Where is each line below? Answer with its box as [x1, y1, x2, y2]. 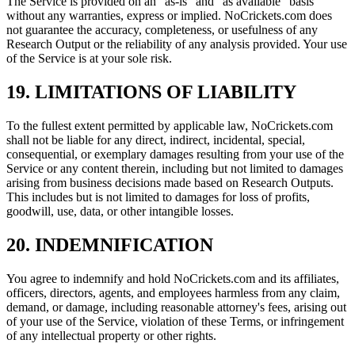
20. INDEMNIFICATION [6, 235, 213, 256]
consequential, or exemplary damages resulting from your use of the [6, 147, 344, 162]
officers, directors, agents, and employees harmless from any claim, [6, 286, 340, 300]
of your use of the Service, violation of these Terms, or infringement [6, 315, 344, 329]
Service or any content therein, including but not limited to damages [6, 162, 343, 176]
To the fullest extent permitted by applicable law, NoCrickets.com [6, 119, 333, 133]
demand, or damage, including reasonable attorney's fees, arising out [6, 300, 346, 315]
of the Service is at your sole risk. [6, 52, 172, 66]
